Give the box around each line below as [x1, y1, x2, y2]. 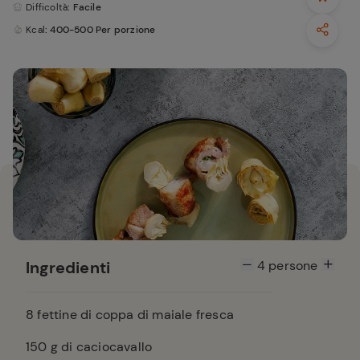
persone [264, 257, 321, 274]
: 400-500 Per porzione [45, 23, 156, 36]
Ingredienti [26, 257, 111, 278]
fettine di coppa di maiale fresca [34, 306, 235, 323]
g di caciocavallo [47, 338, 153, 355]
